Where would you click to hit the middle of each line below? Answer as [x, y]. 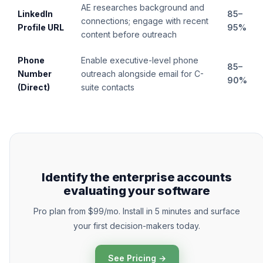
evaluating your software [137, 191]
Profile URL [41, 27]
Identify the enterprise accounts [137, 177]
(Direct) [34, 87]
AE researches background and [143, 7]
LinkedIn [35, 14]
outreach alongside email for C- [142, 74]
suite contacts [108, 87]
